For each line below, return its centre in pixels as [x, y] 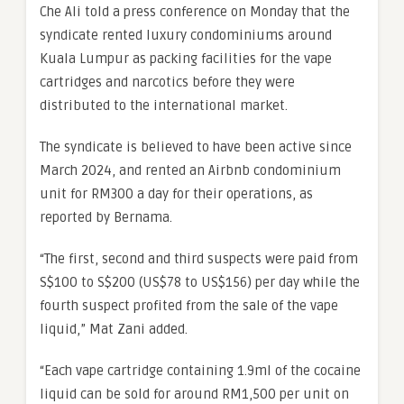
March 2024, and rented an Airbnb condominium [190, 171]
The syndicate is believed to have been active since [196, 147]
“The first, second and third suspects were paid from [199, 259]
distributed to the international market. [164, 106]
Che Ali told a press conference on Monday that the [195, 12]
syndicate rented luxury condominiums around [186, 36]
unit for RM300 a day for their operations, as [176, 194]
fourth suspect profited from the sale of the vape [189, 306]
